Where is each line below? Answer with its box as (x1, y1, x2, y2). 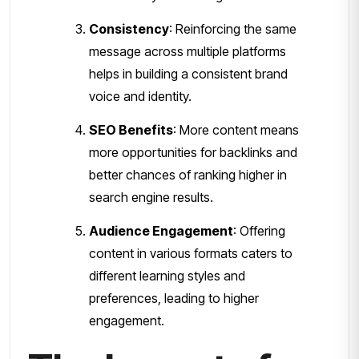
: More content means (173, 121, 299, 138)
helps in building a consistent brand (89, 65, 288, 82)
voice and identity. (89, 87, 192, 104)
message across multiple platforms (89, 42, 286, 59)
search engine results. (89, 188, 213, 205)
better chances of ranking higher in (89, 166, 287, 183)
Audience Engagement (89, 222, 233, 239)
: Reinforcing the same (169, 20, 296, 37)
